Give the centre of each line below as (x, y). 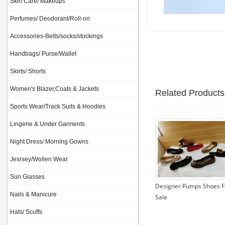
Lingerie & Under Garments (47, 124)
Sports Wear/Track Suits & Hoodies (58, 107)
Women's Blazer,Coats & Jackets (54, 89)
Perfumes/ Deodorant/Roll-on (50, 19)
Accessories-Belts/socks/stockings (57, 36)
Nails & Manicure (33, 195)
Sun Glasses (27, 177)
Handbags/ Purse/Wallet (43, 54)
